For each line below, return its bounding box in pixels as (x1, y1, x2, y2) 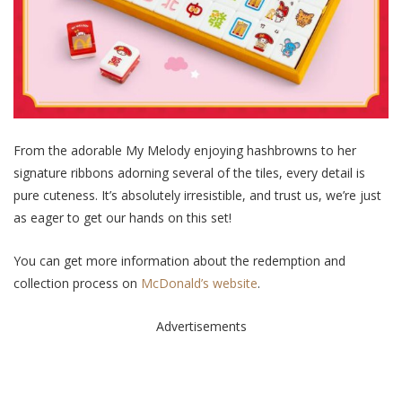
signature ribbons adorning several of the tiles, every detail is (13, 164, 365, 182)
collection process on (13, 275, 141, 293)
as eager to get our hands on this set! (13, 209, 232, 227)
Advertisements (155, 318, 247, 336)
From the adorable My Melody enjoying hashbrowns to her (13, 142, 356, 160)
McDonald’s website (141, 275, 258, 293)
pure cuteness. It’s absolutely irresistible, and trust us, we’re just (13, 187, 381, 205)
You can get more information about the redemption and (13, 252, 345, 270)
